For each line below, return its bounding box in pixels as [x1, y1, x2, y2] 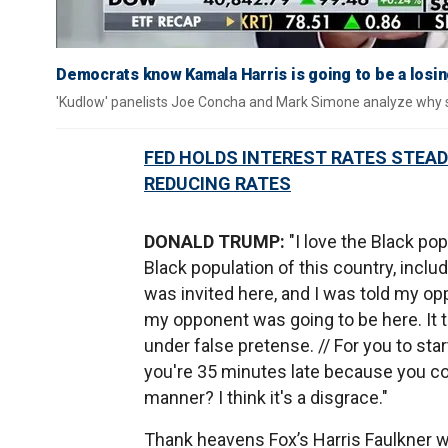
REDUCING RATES [144, 173, 291, 194]
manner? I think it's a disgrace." [144, 387, 392, 408]
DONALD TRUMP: [144, 231, 289, 252]
